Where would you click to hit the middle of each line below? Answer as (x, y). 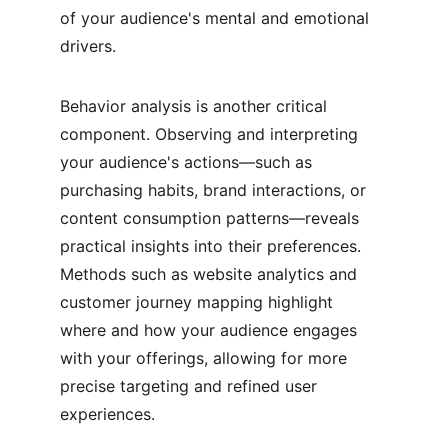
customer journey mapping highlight (199, 302)
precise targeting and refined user (191, 386)
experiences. (107, 414)
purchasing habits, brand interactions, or (215, 190)
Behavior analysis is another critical (196, 106)
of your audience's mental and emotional (217, 18)
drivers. (88, 46)
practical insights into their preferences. (213, 246)
